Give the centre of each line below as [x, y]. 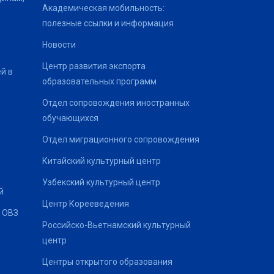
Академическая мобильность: [103, 8]
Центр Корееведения [85, 204]
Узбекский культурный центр [101, 182]
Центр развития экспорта [94, 66]
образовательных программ [99, 81]
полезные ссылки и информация [108, 23]
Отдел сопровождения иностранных [116, 103]
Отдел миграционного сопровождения [120, 139]
